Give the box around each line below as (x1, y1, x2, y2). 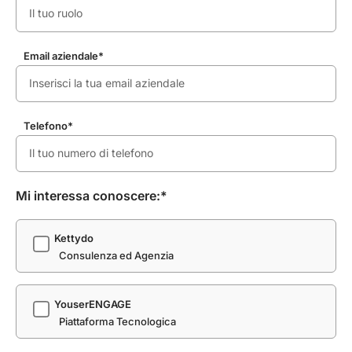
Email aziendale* (24, 49, 104, 62)
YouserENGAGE (54, 297, 131, 310)
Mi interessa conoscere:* (16, 187, 167, 203)
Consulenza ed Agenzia (59, 249, 174, 262)
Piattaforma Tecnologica (59, 314, 176, 328)
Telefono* (24, 119, 73, 132)
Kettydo (54, 232, 93, 245)
